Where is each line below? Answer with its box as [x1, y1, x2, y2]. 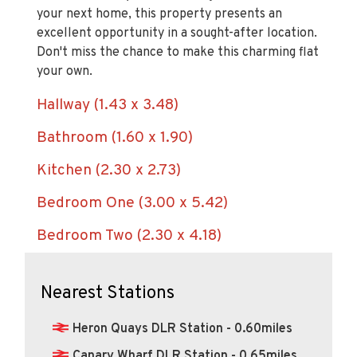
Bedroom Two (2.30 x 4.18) [37, 195, 222, 215]
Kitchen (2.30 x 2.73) [37, 130, 181, 150]
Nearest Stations [41, 251, 175, 275]
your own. [37, 33, 92, 49]
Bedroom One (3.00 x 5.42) [37, 163, 228, 182]
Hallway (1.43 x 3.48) [37, 65, 178, 84]
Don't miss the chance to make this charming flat [37, 14, 319, 30]
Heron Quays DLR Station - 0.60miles [73, 290, 292, 307]
